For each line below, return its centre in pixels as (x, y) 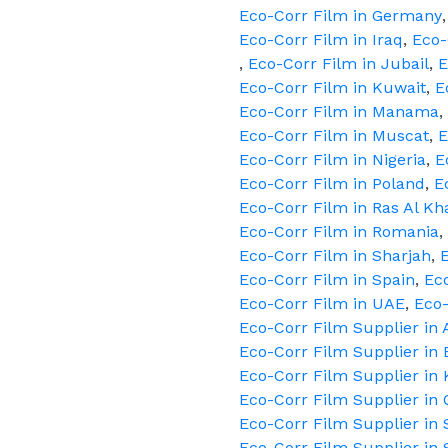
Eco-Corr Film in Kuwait (332, 87)
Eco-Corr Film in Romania (339, 231)
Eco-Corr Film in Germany (340, 15)
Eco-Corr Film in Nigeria (332, 159)
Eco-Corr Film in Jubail (338, 63)
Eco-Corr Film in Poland (332, 183)
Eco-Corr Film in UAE (322, 303)
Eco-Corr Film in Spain (327, 279)
